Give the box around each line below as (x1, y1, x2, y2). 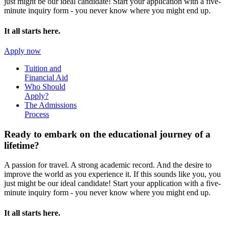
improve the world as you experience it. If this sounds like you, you (4, 170, 221, 179)
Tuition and (25, 63, 61, 73)
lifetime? (4, 140, 39, 151)
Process (25, 109, 49, 119)
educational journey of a (108, 128, 211, 140)
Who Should (25, 82, 65, 91)
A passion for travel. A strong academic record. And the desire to (4, 161, 212, 170)
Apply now (4, 46, 41, 55)
